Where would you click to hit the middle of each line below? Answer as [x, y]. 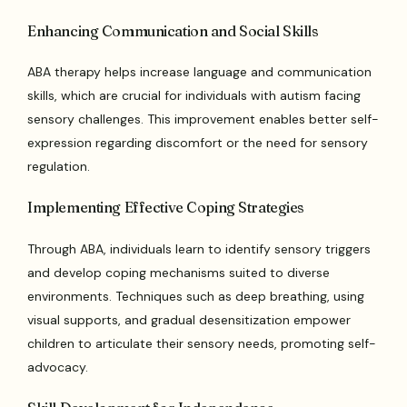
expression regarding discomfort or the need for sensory [198, 143]
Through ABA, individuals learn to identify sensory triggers [199, 248]
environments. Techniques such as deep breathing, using [196, 296]
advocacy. [58, 367]
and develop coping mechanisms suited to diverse [179, 272]
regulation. [59, 167]
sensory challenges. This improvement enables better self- [203, 119]
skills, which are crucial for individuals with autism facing [194, 96]
